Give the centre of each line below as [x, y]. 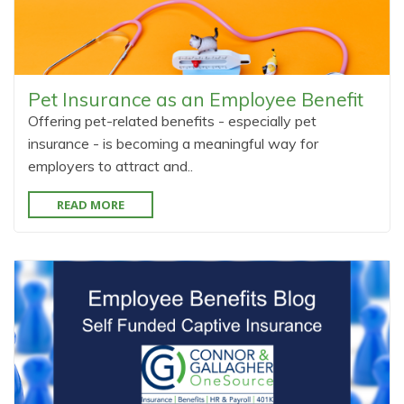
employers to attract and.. [110, 166]
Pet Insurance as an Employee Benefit [196, 99]
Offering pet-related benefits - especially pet [172, 121]
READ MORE [91, 205]
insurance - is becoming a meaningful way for [173, 143]
